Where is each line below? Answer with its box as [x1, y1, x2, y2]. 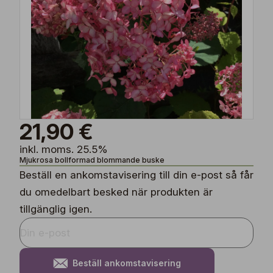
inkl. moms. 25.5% [19, 143, 108, 155]
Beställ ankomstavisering [73, 258, 181, 268]
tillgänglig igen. [19, 203, 92, 215]
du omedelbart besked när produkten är [19, 186, 213, 198]
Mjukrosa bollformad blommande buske [19, 155, 165, 165]
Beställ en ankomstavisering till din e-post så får [19, 169, 253, 181]
